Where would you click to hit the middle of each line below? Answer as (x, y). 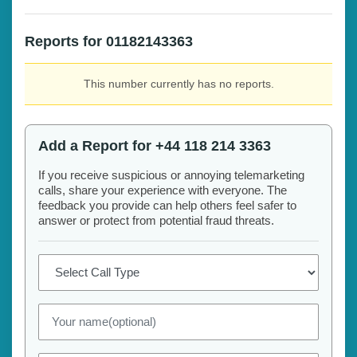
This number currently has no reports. (178, 84)
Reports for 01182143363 (109, 41)
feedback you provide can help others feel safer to (167, 205)
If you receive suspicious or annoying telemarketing (171, 175)
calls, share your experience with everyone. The (163, 190)
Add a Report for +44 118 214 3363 (155, 145)
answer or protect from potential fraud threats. (156, 220)
